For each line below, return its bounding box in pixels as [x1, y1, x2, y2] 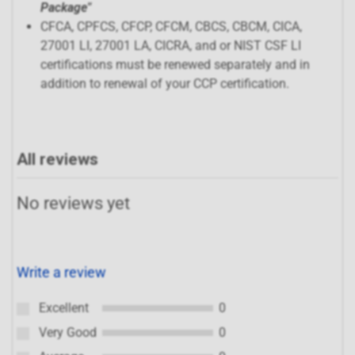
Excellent [39, 300, 89, 315]
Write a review [17, 265, 106, 281]
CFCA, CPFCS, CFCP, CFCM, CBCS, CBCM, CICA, [40, 19, 302, 34]
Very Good [39, 325, 97, 340]
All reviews [17, 150, 98, 169]
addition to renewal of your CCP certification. [40, 76, 289, 91]
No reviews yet [17, 193, 130, 213]
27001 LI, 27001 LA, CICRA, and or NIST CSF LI [40, 38, 301, 53]
